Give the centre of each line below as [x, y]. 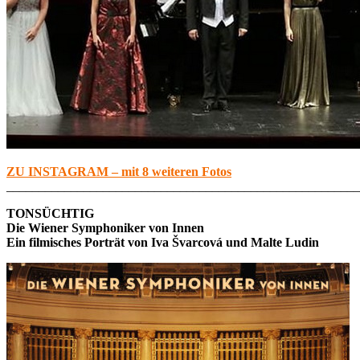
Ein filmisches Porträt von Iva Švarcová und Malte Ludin [163, 242]
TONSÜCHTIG [50, 213]
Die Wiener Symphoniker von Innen [105, 227]
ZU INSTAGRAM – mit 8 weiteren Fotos [119, 171]
